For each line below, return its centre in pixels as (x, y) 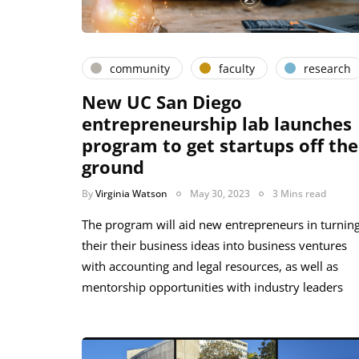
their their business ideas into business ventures (214, 246)
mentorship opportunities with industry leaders (212, 287)
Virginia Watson (131, 194)
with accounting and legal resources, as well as (210, 266)
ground (113, 167)
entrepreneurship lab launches (217, 124)
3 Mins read (299, 194)
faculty (237, 68)
